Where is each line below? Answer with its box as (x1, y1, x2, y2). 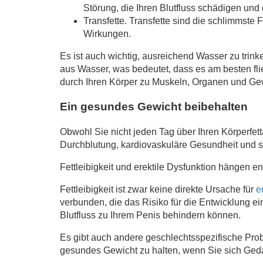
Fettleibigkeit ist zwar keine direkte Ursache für (60, 184, 256, 195)
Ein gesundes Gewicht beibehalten (60, 100, 248, 113)
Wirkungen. (83, 28, 131, 39)
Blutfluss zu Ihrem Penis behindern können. (60, 210, 241, 221)
